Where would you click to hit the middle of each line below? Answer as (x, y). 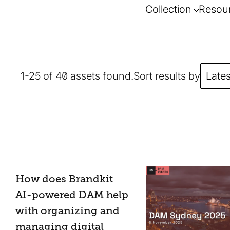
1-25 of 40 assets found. (77, 76)
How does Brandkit (64, 179)
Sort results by (167, 76)
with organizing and (68, 210)
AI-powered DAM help (72, 195)
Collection (168, 9)
